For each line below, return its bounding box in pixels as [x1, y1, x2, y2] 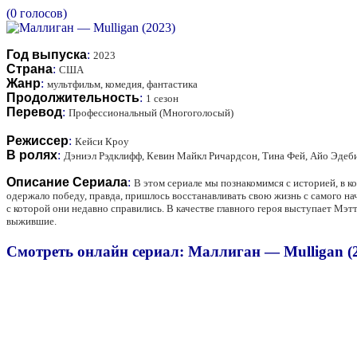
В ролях [6, 147, 57, 162]
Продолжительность [6, 90, 139, 104]
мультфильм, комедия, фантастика [47, 77, 198, 90]
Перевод [6, 104, 62, 119]
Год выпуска [6, 47, 87, 61]
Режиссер [6, 133, 69, 147]
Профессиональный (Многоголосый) [69, 106, 233, 119]
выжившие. [6, 214, 57, 227]
